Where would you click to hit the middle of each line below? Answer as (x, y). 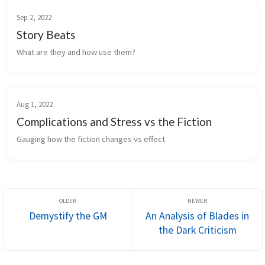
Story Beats (46, 34)
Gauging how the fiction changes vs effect (91, 139)
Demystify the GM (68, 216)
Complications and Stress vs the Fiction (114, 121)
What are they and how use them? (76, 52)
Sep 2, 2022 (34, 17)
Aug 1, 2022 (35, 104)
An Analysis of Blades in (197, 216)
